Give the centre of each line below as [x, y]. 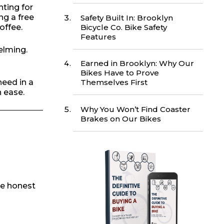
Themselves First [114, 82]
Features [98, 36]
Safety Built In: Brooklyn [127, 17]
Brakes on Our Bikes [121, 119]
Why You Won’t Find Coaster [135, 109]
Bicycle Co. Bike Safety [124, 27]
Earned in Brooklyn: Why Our [137, 63]
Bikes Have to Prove [120, 73]
